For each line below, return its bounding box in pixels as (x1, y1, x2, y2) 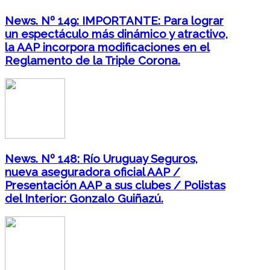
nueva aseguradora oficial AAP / (5, 165, 180, 179)
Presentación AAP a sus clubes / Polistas (5, 178, 225, 192)
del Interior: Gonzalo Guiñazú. (5, 192, 163, 206)
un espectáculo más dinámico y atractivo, (5, 27, 228, 40)
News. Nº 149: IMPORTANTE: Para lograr (5, 13, 224, 27)
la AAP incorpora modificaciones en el (5, 40, 210, 54)
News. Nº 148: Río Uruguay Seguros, (5, 152, 198, 166)
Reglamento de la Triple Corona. (5, 53, 180, 67)
